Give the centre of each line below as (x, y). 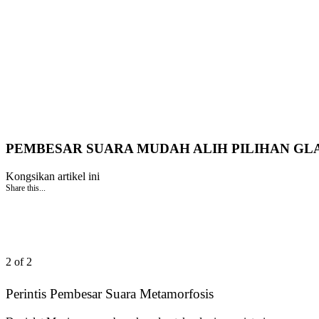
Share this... (26, 188)
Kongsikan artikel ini (53, 177)
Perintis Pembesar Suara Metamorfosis (110, 293)
